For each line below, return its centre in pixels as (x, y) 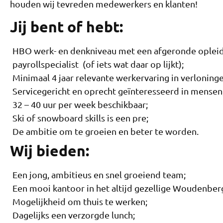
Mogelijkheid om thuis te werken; (80, 201)
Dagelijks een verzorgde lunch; (74, 215)
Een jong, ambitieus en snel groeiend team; (99, 174)
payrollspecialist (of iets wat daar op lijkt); (98, 64)
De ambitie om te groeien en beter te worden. (106, 131)
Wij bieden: (50, 150)
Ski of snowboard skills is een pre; (80, 117)
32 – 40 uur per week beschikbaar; (80, 104)
